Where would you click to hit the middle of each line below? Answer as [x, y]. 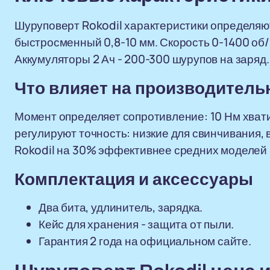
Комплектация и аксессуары [134, 179]
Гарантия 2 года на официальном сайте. [145, 241]
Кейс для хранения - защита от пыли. [137, 224]
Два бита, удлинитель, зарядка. [121, 207]
